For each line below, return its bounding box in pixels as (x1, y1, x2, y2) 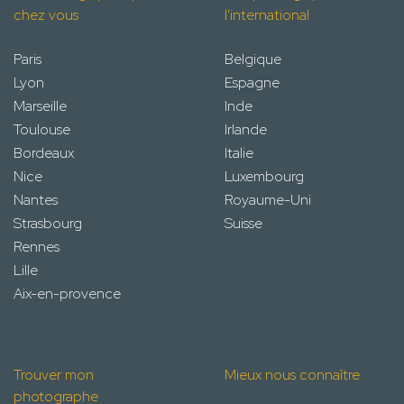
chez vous (14, 5, 78, 24)
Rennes (14, 236, 60, 256)
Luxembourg (225, 166, 304, 186)
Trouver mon (14, 364, 94, 384)
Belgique (225, 49, 281, 69)
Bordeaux (14, 142, 74, 162)
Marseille (14, 96, 67, 115)
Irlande (225, 119, 267, 139)
